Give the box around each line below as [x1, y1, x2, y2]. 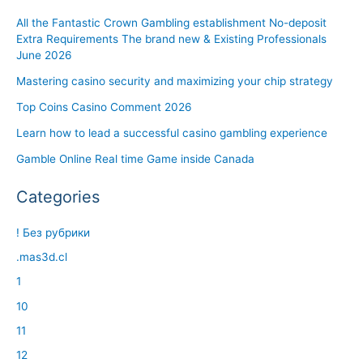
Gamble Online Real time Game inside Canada [16, 152, 254, 165]
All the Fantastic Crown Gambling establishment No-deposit [16, 15, 327, 29]
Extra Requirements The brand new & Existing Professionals [16, 32, 327, 45]
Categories [16, 186, 100, 207]
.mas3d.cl [16, 250, 67, 264]
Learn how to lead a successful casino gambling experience [16, 126, 327, 139]
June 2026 [16, 48, 72, 62]
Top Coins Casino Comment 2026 [16, 100, 192, 113]
